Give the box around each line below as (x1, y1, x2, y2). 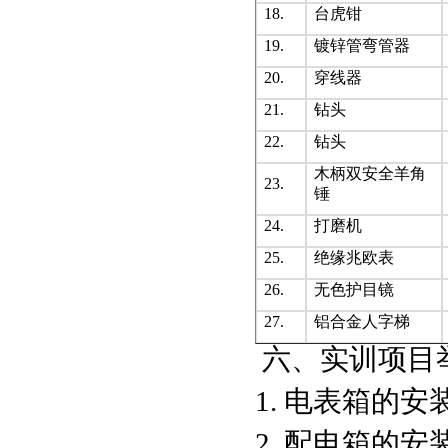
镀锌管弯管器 (314, 37, 410, 54)
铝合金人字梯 (314, 313, 410, 330)
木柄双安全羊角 (314, 165, 426, 182)
